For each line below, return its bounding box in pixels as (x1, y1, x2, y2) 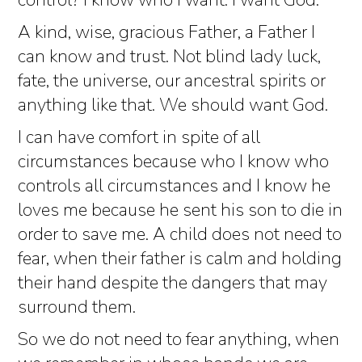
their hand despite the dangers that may (18, 271, 327, 296)
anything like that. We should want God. (18, 93, 328, 118)
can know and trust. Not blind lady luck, (18, 44, 321, 69)
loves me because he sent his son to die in (18, 198, 343, 223)
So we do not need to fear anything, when (18, 327, 339, 352)
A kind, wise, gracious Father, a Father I (18, 20, 315, 45)
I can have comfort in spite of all (18, 125, 260, 150)
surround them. (18, 295, 136, 320)
